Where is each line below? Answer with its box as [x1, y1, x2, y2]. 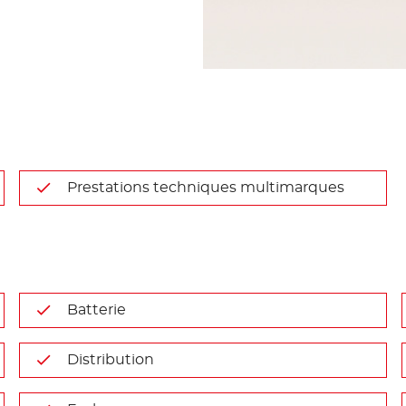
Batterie [67, 303, 127, 317]
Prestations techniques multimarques [67, 180, 345, 195]
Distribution [67, 353, 155, 367]
